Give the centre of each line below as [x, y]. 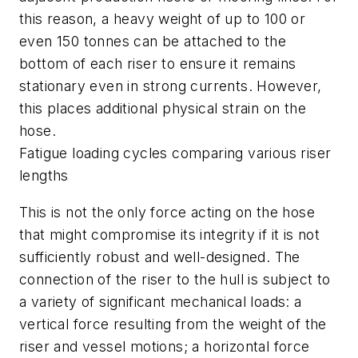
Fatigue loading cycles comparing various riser [175, 153]
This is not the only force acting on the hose [167, 212]
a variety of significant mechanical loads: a [161, 301]
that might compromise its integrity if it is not [170, 234]
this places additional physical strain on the [163, 109]
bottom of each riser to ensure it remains [158, 64]
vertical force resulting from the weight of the [173, 324]
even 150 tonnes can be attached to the [153, 42]
